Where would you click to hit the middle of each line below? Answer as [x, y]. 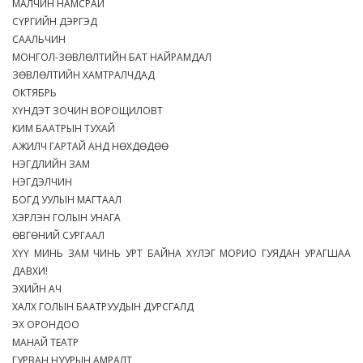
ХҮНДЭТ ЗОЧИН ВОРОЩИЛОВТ [91, 110]
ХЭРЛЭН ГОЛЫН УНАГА [70, 217]
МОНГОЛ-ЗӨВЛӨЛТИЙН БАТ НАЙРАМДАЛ [115, 57]
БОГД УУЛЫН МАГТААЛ [70, 199]
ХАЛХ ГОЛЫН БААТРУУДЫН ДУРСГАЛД [107, 306]
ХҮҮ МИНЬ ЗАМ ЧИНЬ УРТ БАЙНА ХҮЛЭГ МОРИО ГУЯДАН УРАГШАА [181, 253]
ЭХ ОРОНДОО [49, 324]
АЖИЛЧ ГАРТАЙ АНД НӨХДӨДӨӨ [94, 146]
